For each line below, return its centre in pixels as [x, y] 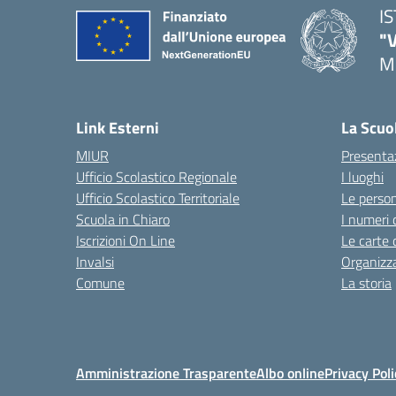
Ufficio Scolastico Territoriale [158, 198]
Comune [100, 283]
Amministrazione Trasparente [166, 373]
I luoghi [362, 177]
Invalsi [95, 262]
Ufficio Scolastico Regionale [156, 177]
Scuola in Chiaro [123, 219]
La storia [366, 283]
